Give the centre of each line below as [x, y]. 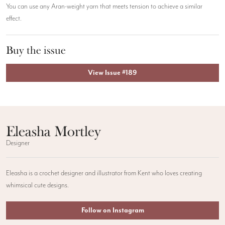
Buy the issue [36, 50]
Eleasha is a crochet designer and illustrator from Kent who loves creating [104, 174]
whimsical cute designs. [37, 186]
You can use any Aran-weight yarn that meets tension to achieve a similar [104, 6]
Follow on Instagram [113, 211]
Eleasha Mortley [53, 132]
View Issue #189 [113, 73]
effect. [14, 18]
